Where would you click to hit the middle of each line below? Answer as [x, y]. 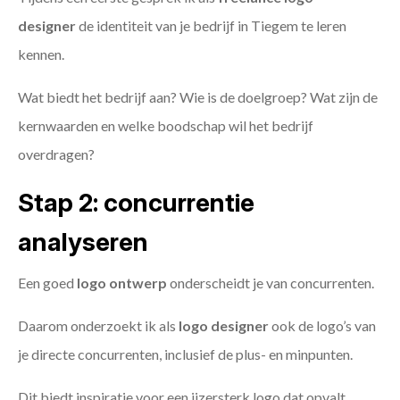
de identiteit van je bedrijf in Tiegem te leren [211, 26]
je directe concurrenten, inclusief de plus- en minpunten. [185, 354]
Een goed [47, 283]
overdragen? [56, 154]
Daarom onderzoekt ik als [98, 326]
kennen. [41, 54]
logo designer [224, 326]
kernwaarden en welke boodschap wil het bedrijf [166, 126]
